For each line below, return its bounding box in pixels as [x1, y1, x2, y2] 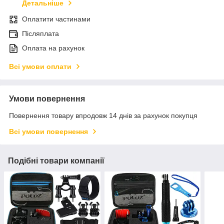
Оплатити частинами [22, 15, 90, 23]
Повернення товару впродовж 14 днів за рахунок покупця [9, 111, 197, 120]
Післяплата [22, 29, 59, 38]
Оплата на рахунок [22, 44, 84, 52]
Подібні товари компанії [8, 156, 104, 165]
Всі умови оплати [9, 62, 71, 71]
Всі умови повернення [9, 127, 88, 136]
